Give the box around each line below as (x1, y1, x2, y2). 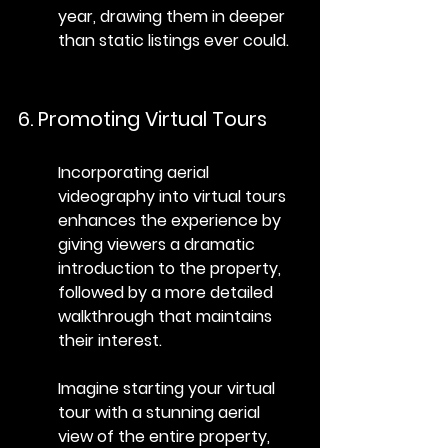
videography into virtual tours (58, 184, 290, 208)
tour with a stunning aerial (58, 400, 264, 424)
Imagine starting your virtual (58, 376, 279, 400)
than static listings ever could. (58, 28, 289, 52)
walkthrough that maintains (58, 304, 276, 328)
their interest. (58, 328, 162, 352)
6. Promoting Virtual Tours (18, 104, 267, 133)
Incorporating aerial (58, 160, 213, 184)
